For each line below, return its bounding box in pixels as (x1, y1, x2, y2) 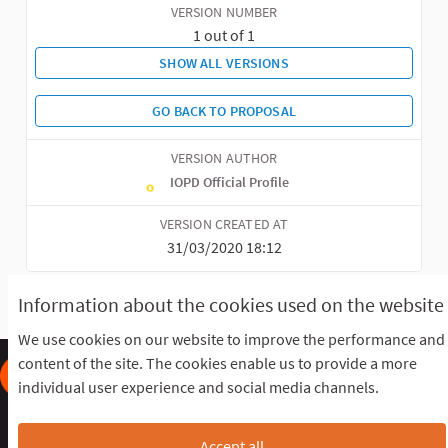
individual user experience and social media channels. (18, 377, 379, 398)
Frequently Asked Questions (39, 406, 229, 427)
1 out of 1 (193, 24, 255, 45)
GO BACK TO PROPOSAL (152, 101, 296, 120)
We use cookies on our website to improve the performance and (18, 329, 445, 350)
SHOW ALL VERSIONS (159, 53, 289, 72)
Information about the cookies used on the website (18, 292, 444, 318)
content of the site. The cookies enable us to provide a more (18, 353, 417, 374)
